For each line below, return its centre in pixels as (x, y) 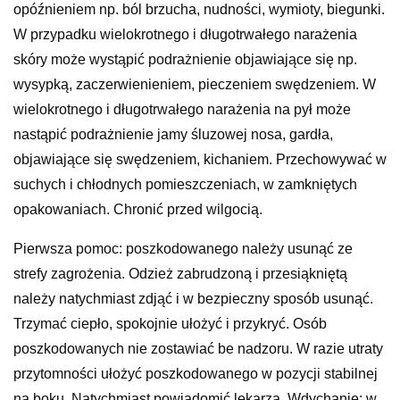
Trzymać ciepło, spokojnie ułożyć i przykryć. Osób (170, 323)
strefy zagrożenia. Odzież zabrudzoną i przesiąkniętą (180, 273)
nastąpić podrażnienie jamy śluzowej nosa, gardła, (173, 134)
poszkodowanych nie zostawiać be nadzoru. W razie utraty (198, 348)
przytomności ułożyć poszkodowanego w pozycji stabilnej (196, 373)
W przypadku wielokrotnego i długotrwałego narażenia (185, 34)
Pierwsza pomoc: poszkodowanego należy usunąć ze (183, 248)
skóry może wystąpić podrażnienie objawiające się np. (185, 59)
